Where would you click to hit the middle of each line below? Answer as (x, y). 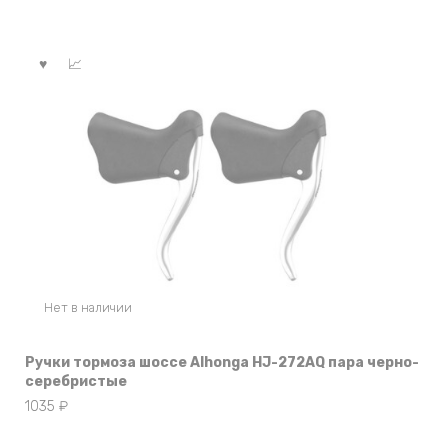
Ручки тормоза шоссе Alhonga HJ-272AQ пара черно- (222, 363)
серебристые (76, 382)
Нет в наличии (87, 307)
